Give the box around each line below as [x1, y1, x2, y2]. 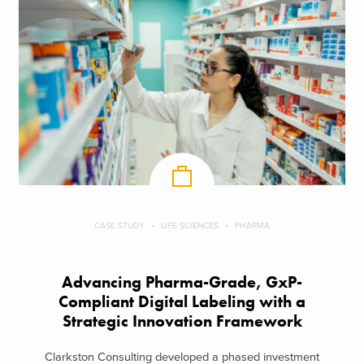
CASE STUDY [94, 219, 145, 231]
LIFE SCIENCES [161, 219, 219, 231]
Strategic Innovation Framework [62, 310, 302, 331]
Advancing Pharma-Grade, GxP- [62, 271, 302, 292]
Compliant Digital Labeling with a [58, 291, 305, 312]
